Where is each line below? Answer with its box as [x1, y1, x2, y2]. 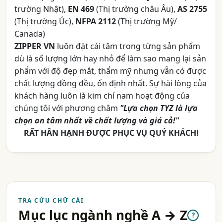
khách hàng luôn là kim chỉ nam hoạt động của [14, 90, 190, 102]
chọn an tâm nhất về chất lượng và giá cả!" [14, 115, 179, 126]
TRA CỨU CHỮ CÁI [18, 196, 84, 205]
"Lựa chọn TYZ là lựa [120, 103, 198, 114]
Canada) [14, 28, 45, 40]
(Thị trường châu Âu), [94, 3, 177, 15]
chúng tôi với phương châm [14, 103, 120, 114]
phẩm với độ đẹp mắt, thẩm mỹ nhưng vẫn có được [14, 65, 206, 77]
